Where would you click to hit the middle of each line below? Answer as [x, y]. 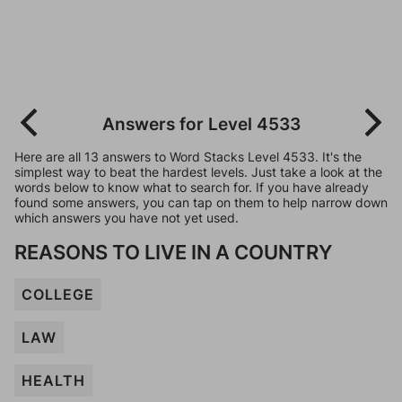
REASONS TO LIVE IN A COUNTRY [174, 252]
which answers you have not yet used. [127, 218]
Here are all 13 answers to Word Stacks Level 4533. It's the [188, 157]
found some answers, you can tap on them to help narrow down [201, 202]
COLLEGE [58, 294]
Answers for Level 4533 [201, 124]
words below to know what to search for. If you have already [192, 187]
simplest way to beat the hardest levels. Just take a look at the [198, 172]
